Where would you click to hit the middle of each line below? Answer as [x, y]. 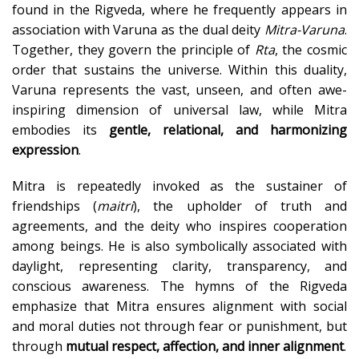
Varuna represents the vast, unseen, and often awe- [179, 89]
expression [45, 149]
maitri [115, 206]
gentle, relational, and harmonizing [228, 129]
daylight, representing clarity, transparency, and [179, 266]
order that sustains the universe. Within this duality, [179, 69]
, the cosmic [311, 49]
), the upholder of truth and [240, 206]
